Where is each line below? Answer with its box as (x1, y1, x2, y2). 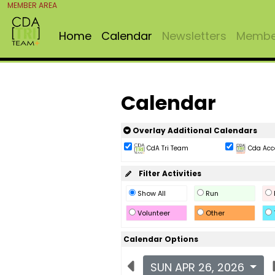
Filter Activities (133, 168, 201, 179)
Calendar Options (123, 234, 198, 244)
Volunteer (135, 208, 172, 218)
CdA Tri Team (144, 144, 188, 153)
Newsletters (161, 28, 227, 44)
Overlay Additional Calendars (130, 125, 257, 136)
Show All (135, 188, 168, 198)
